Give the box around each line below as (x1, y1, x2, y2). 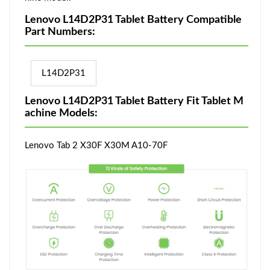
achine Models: (25, 108, 98, 119)
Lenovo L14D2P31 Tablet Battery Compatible (25, 14, 242, 25)
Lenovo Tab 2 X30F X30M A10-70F (25, 141, 168, 150)
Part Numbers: (25, 27, 95, 37)
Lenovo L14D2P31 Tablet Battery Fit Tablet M (25, 96, 243, 107)
